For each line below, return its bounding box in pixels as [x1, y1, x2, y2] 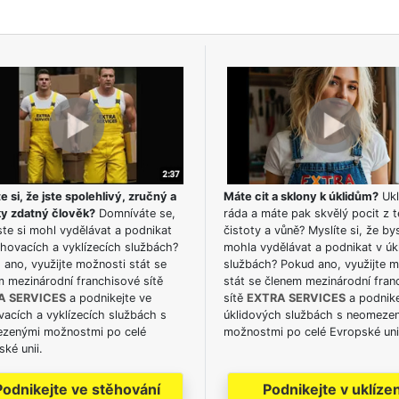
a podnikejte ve [65, 291, 151, 305]
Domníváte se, [94, 207, 175, 221]
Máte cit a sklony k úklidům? [223, 190, 379, 204]
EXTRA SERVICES [246, 291, 346, 305]
